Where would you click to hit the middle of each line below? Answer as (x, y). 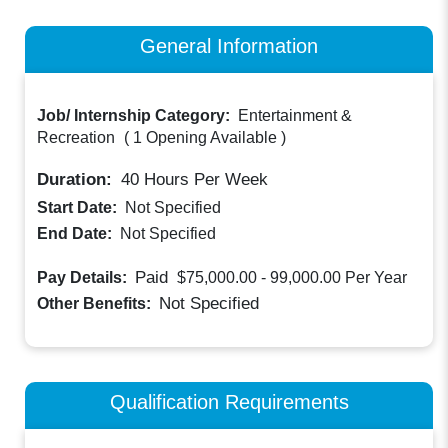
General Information (229, 45)
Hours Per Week (204, 180)
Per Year (376, 278)
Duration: (77, 180)
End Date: (77, 234)
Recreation (76, 138)
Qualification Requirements (229, 401)
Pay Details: (84, 278)
